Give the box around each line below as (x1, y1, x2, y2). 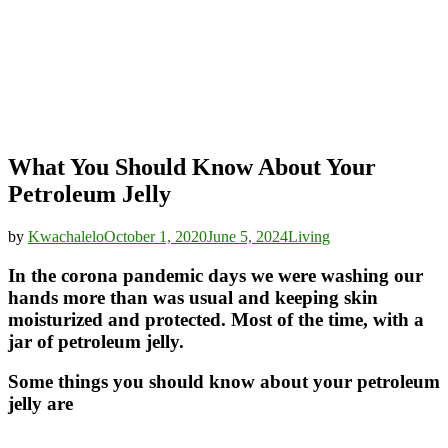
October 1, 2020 (104, 227, 207, 245)
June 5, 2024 (207, 227, 288, 245)
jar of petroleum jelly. (8, 330, 184, 352)
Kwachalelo (28, 227, 104, 245)
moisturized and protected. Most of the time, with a (8, 308, 424, 330)
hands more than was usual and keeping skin (8, 286, 378, 308)
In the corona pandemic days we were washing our (8, 264, 423, 286)
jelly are (8, 393, 73, 415)
